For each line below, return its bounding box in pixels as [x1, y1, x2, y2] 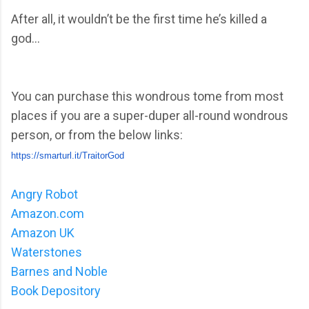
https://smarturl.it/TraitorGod [11, 150, 124, 161]
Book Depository [11, 283, 101, 298]
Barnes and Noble [11, 263, 108, 279]
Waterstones [11, 244, 82, 259]
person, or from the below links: [11, 127, 183, 142]
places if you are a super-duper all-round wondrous [11, 108, 288, 123]
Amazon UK [11, 225, 74, 240]
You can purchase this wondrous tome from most [11, 88, 283, 103]
